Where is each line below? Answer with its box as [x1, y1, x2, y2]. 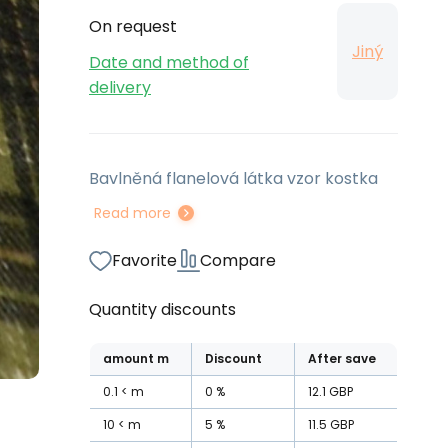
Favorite [112, 249, 177, 272]
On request [89, 15, 177, 38]
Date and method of [89, 51, 249, 74]
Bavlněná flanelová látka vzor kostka [89, 167, 378, 190]
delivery [89, 76, 151, 99]
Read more [94, 203, 171, 223]
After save [308, 350, 376, 367]
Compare [200, 249, 276, 272]
